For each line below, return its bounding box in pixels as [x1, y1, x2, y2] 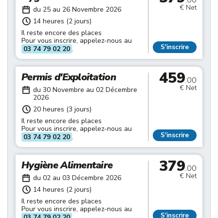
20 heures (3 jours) [33, 105, 91, 114]
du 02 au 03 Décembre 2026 [33, 173, 121, 182]
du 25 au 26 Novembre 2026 [33, 5, 121, 14]
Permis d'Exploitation [21, 71, 116, 84]
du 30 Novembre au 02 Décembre [33, 85, 137, 94]
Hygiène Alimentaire [21, 159, 113, 172]
